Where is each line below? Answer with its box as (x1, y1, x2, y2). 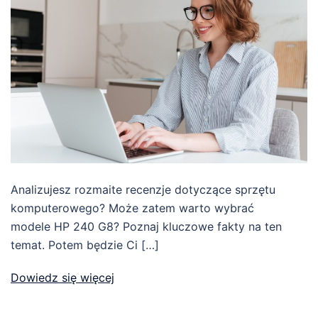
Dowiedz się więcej (11, 270, 114, 285)
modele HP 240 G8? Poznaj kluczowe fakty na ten (11, 219, 282, 234)
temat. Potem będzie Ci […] (11, 238, 159, 253)
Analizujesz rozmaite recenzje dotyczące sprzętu (11, 182, 275, 197)
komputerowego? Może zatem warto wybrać (11, 201, 254, 216)
